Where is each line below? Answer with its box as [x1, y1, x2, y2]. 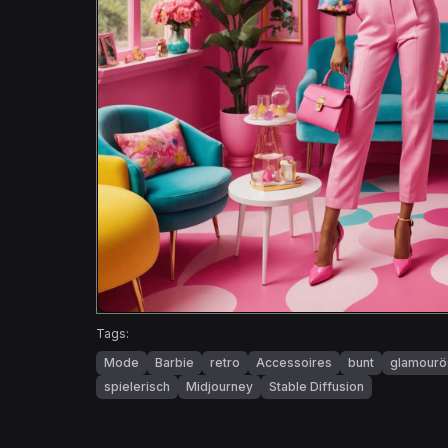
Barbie [155, 355, 194, 371]
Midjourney [186, 379, 253, 395]
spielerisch [104, 379, 170, 395]
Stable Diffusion [269, 379, 364, 395]
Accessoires [256, 355, 332, 371]
